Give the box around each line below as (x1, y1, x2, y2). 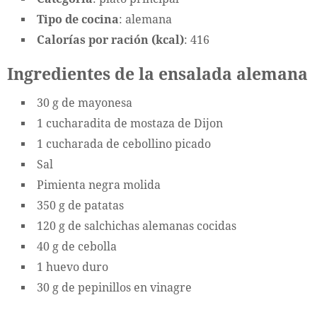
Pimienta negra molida (37, 178, 161, 192)
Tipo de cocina (37, 13, 119, 27)
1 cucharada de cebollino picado (37, 137, 211, 151)
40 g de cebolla (37, 240, 117, 254)
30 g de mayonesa (37, 96, 132, 110)
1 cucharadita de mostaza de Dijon (37, 117, 223, 131)
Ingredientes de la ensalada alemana (7, 65, 308, 85)
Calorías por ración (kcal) (37, 33, 184, 47)
